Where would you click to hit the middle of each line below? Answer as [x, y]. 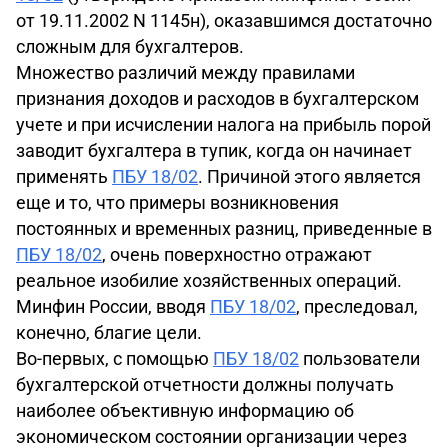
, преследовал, [357, 306]
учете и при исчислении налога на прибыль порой [223, 124]
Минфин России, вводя [113, 306]
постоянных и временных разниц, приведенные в [224, 228]
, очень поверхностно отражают [237, 254]
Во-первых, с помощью [114, 358]
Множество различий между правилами [185, 72]
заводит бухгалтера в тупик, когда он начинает [214, 150]
